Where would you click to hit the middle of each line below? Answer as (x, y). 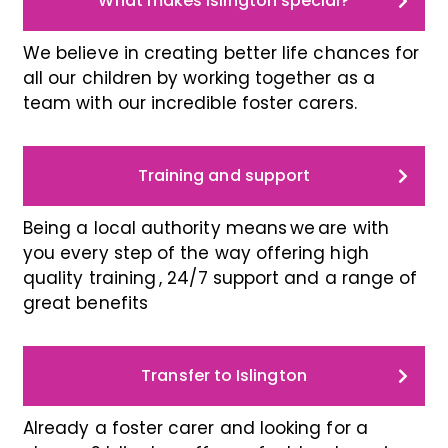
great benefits (85, 303)
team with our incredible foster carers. (190, 103)
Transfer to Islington (224, 376)
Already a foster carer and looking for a (195, 428)
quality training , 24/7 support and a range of (220, 278)
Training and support (224, 176)
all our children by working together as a (199, 78)
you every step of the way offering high (196, 253)
